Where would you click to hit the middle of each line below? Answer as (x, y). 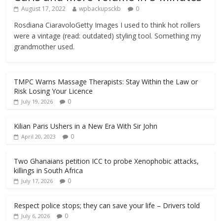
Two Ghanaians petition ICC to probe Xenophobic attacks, (107, 161)
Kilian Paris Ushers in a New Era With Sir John (86, 126)
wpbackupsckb (100, 8)
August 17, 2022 (44, 8)
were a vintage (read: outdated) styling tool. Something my (108, 36)
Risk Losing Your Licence (54, 91)
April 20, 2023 (39, 136)
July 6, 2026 (36, 216)
